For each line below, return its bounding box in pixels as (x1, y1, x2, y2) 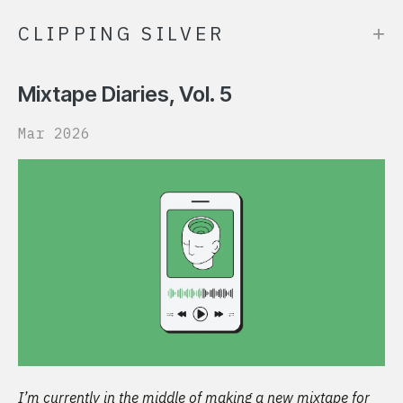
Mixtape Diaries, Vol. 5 (18, 81, 232, 107)
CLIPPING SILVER (18, 22, 226, 46)
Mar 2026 (18, 124, 90, 142)
